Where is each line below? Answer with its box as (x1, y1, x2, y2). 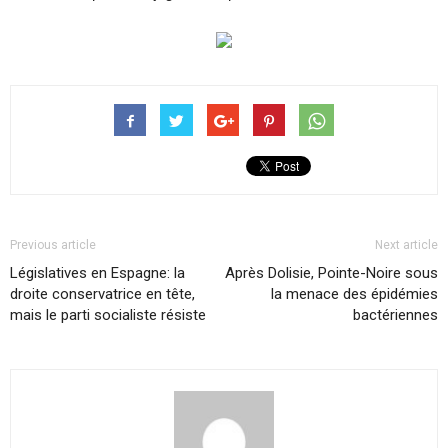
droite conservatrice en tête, (10, 285, 195, 304)
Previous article (10, 238, 96, 253)
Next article (375, 238, 438, 253)
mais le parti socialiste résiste (10, 306, 206, 325)
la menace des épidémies (271, 285, 438, 304)
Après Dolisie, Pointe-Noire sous (225, 264, 438, 283)
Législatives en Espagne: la (10, 264, 185, 283)
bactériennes (353, 306, 438, 325)
